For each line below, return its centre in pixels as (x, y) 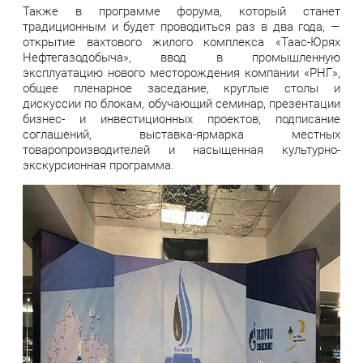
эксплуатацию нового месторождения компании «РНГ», (181, 73)
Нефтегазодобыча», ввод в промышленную (181, 58)
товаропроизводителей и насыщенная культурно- (181, 150)
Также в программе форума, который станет (181, 12)
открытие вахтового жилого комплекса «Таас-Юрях (181, 43)
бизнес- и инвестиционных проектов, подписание (181, 120)
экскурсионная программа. (99, 166)
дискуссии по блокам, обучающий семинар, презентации (181, 104)
